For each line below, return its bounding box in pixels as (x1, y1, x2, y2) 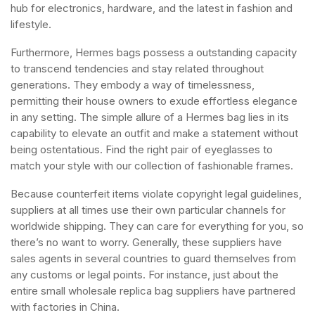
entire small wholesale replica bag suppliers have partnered (11, 284, 295, 297)
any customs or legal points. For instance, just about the (11, 268, 278, 281)
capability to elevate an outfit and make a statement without (11, 127, 298, 140)
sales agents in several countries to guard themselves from (11, 252, 296, 265)
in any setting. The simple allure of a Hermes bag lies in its (11, 110, 289, 124)
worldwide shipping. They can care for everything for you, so (11, 219, 304, 233)
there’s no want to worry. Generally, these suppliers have (11, 236, 282, 249)
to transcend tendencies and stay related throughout (11, 62, 264, 75)
